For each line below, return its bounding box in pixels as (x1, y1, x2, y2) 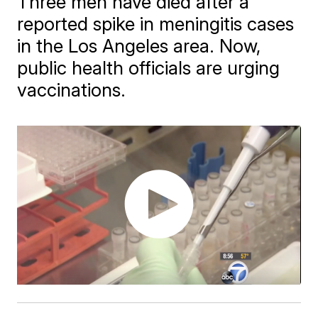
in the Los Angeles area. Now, (17, 35, 261, 57)
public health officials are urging (17, 57, 280, 79)
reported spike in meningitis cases (17, 13, 295, 35)
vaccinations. (17, 79, 126, 101)
